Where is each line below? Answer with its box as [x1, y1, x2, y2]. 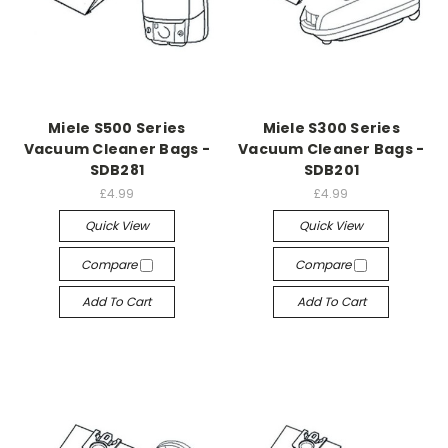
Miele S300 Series [262, 118, 400, 138]
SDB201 [303, 160, 359, 180]
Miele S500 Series [48, 118, 186, 138]
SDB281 [89, 160, 144, 180]
